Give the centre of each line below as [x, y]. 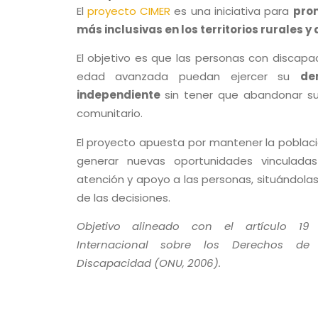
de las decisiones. [123, 197]
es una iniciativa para [232, 11]
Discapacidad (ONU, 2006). [148, 263]
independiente [118, 95]
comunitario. [109, 114]
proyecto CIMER [129, 11]
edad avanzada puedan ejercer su [188, 77]
